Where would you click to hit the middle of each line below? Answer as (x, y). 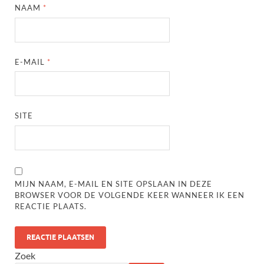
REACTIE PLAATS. (51, 206)
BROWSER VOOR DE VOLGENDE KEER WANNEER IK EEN (130, 195)
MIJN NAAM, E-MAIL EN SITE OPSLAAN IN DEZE (114, 184)
